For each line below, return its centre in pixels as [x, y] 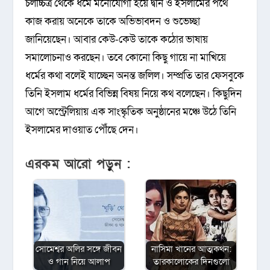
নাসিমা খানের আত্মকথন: [191, 249]
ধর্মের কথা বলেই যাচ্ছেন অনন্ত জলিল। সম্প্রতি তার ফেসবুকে [135, 76]
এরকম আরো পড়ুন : [78, 164]
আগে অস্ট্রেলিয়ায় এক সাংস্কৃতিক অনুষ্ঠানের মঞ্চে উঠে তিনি [131, 112]
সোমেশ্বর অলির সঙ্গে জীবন [79, 249]
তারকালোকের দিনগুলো [191, 261]
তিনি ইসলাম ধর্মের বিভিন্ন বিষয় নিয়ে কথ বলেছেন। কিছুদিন [134, 94]
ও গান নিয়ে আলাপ [79, 261]
